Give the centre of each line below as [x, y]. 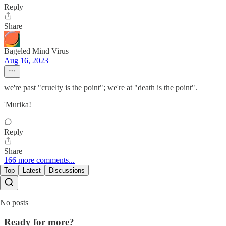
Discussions [67, 171]
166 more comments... [39, 160]
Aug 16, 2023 [26, 61]
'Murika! [18, 105]
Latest [32, 171]
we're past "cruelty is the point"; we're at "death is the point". [101, 88]
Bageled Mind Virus [36, 51]
